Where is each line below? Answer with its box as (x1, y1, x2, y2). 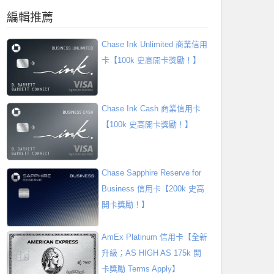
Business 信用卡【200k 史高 (102, 184, 204, 193)
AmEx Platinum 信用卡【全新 (102, 232, 207, 242)
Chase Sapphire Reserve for (102, 168, 201, 177)
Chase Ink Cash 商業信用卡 (102, 104, 201, 113)
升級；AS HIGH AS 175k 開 (102, 248, 201, 257)
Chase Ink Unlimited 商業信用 (102, 40, 207, 49)
